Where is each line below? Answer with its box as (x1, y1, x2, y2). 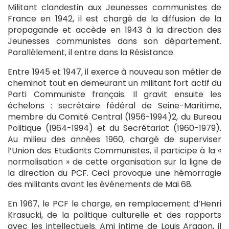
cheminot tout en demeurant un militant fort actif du (8, 77, 221, 89)
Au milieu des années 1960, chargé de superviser (8, 133, 221, 145)
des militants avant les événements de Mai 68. (8, 178, 193, 190)
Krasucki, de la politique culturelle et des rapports (8, 209, 221, 221)
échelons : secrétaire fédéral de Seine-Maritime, (8, 99, 221, 111)
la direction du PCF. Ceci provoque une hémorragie (8, 167, 221, 179)
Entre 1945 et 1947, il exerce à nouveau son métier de (8, 65, 221, 78)
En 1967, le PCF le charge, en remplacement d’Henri (8, 197, 221, 210)
